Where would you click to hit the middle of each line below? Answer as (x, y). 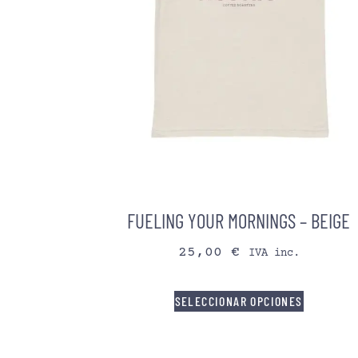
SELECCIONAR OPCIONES (239, 301)
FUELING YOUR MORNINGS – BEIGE (239, 220)
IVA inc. (274, 254)
